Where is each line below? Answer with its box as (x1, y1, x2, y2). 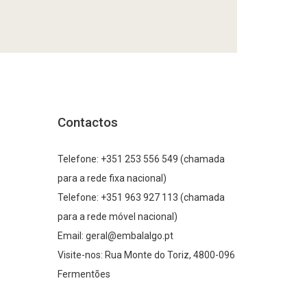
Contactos (57, 114, 118, 131)
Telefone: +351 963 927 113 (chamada (57, 191, 225, 203)
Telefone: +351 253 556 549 (57, 153, 178, 164)
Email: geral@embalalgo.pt (57, 230, 173, 241)
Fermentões (57, 268, 110, 280)
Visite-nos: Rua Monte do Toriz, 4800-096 (57, 249, 235, 260)
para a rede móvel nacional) (57, 210, 177, 222)
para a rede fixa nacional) (57, 172, 197, 184)
